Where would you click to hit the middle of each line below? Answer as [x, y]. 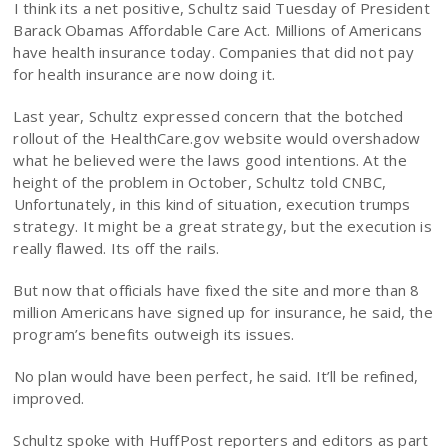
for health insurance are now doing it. [144, 74]
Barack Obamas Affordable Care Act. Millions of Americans [218, 30]
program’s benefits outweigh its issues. [154, 334]
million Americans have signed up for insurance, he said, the [223, 312]
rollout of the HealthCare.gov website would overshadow [217, 138]
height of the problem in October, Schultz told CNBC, [200, 182]
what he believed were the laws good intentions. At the [210, 160]
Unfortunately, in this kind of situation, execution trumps [212, 204]
